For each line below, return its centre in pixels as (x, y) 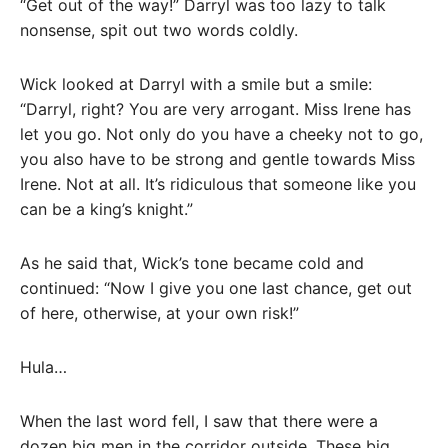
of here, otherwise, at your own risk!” (159, 312)
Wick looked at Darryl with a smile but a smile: (196, 84)
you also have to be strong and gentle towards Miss (217, 159)
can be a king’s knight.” (106, 209)
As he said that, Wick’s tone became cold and (192, 262)
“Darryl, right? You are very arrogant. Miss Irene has (215, 109)
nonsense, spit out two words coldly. (159, 30)
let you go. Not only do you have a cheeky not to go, (221, 134)
